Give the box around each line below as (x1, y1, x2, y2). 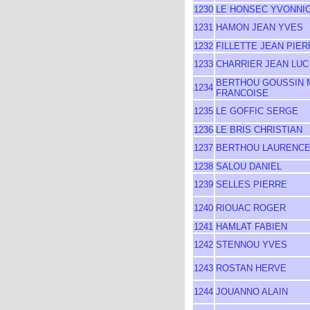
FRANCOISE (216, 88, 268, 98)
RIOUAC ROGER (216, 203, 286, 213)
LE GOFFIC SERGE (216, 106, 298, 116)
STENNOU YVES (216, 239, 287, 250)
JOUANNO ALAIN (216, 286, 288, 297)
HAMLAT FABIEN (216, 221, 287, 232)
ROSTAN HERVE (216, 263, 286, 273)
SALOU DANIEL (216, 161, 282, 172)
